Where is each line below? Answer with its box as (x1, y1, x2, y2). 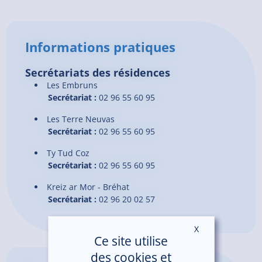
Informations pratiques (25, 38, 176, 57)
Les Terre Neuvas (46, 113, 115, 125)
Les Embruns (46, 79, 98, 91)
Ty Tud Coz (46, 147, 89, 158)
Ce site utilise (94, 233, 168, 249)
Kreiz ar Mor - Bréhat (46, 181, 129, 192)
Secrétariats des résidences (25, 65, 171, 80)
